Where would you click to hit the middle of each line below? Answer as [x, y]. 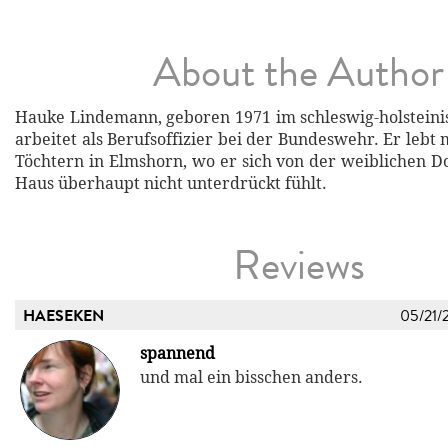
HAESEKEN [63, 316]
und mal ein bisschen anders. [251, 378]
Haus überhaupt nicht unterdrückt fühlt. [171, 184]
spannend [177, 354]
